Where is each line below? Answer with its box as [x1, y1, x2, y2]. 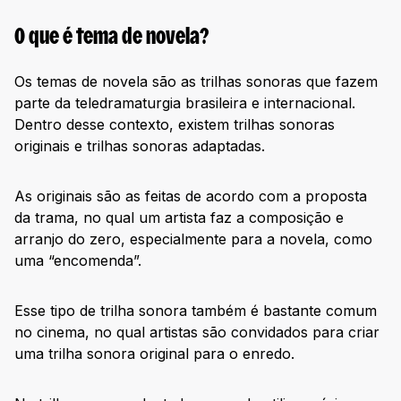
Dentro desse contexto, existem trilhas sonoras [14, 115, 335, 134]
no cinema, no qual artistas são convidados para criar [14, 323, 380, 342]
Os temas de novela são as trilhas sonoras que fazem [14, 73, 378, 91]
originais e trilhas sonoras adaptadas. [14, 137, 265, 156]
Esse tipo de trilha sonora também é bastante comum [14, 302, 377, 320]
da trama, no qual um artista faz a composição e [14, 209, 344, 227]
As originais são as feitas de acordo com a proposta [14, 187, 367, 206]
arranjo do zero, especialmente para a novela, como [14, 230, 372, 249]
